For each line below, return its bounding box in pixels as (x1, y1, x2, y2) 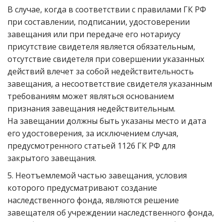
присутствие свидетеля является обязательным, (7, 41, 195, 52)
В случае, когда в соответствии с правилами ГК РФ (7, 4, 206, 15)
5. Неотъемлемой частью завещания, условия (7, 170, 187, 181)
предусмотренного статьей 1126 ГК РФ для (7, 140, 175, 151)
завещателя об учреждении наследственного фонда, (7, 207, 214, 218)
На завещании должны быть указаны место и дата (7, 115, 206, 126)
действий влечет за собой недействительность (7, 66, 194, 77)
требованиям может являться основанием (7, 91, 174, 102)
